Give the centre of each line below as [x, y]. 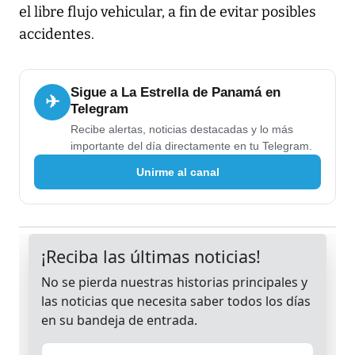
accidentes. [57, 34]
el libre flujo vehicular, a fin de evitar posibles [168, 12]
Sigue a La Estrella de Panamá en [176, 93]
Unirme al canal [177, 172]
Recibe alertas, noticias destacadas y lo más [182, 130]
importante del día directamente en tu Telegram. [191, 146]
